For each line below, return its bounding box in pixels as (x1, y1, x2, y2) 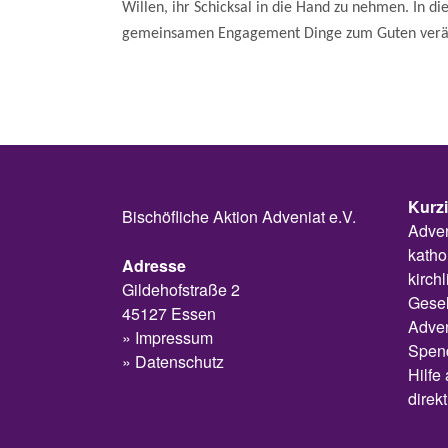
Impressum (135, 325, 213, 349)
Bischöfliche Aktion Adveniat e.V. (122, 204, 356, 228)
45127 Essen (122, 301, 216, 325)
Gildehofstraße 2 (122, 277, 240, 301)
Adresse (122, 253, 186, 277)
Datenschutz (135, 349, 224, 373)
